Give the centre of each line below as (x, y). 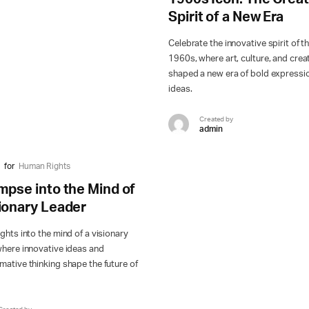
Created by (216, 119)
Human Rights (44, 167)
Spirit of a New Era (226, 18)
